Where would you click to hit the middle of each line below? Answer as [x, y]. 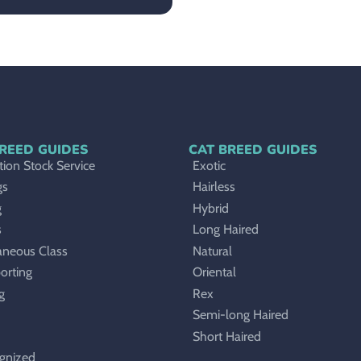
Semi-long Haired [241, 315]
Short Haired [227, 336]
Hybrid [211, 208]
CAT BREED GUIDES [253, 149]
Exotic [209, 165]
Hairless [214, 187]
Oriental [214, 272]
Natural [212, 251]
